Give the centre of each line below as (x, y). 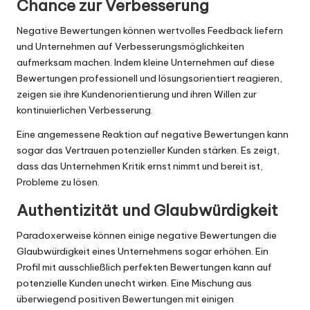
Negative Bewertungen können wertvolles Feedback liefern (150, 31)
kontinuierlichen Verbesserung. (85, 110)
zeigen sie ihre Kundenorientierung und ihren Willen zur (137, 94)
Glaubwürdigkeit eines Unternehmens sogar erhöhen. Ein (143, 252)
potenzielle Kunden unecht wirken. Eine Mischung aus (134, 283)
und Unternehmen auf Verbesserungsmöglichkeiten (130, 47)
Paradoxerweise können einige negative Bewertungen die (147, 236)
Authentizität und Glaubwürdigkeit (147, 211)
